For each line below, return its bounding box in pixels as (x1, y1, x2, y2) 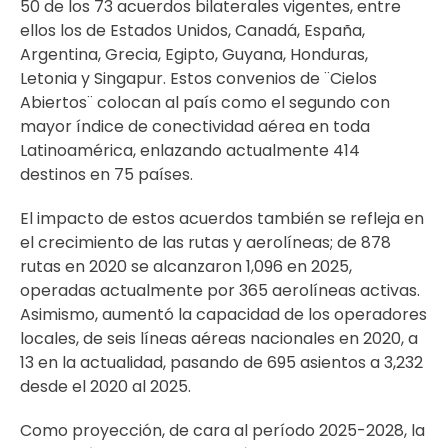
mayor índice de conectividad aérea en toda (20, 115, 370, 138)
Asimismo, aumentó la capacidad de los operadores (20, 303, 427, 326)
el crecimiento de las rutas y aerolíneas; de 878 (20, 231, 391, 254)
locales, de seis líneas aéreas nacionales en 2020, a (20, 327, 418, 350)
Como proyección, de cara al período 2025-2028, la (20, 419, 425, 442)
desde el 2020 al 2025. (20, 375, 191, 398)
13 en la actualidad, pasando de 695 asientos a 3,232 (20, 351, 423, 374)
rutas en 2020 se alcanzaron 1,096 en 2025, (20, 255, 352, 278)
